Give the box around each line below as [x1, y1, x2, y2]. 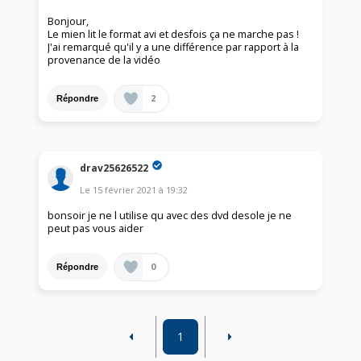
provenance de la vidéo [48, 53, 161, 68]
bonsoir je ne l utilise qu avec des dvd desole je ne [48, 209, 293, 223]
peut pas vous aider [48, 222, 144, 236]
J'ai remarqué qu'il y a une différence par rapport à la [48, 40, 300, 55]
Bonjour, [48, 15, 89, 29]
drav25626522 [80, 160, 149, 175]
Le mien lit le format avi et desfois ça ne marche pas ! [48, 27, 300, 42]
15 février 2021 [93, 184, 157, 197]
